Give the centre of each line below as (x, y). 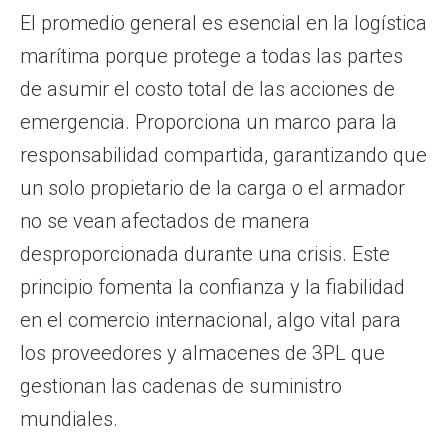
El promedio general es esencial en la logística (223, 23)
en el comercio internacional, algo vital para (210, 320)
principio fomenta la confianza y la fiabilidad (212, 287)
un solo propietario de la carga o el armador (212, 188)
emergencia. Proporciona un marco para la (208, 122)
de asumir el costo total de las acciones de (207, 89)
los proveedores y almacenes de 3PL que (202, 353)
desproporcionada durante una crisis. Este (205, 254)
